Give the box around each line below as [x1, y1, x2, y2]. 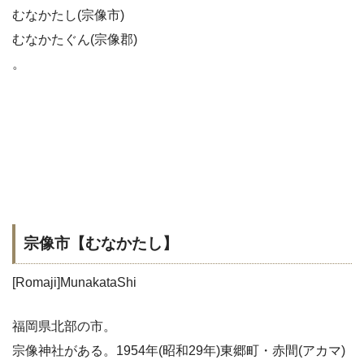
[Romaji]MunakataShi [12, 275, 136, 289]
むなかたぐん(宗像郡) [12, 32, 137, 46]
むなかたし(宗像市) [12, 7, 124, 22]
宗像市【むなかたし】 [24, 235, 178, 253]
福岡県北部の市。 [12, 318, 116, 333]
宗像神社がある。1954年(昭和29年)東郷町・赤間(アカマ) [12, 343, 345, 357]
